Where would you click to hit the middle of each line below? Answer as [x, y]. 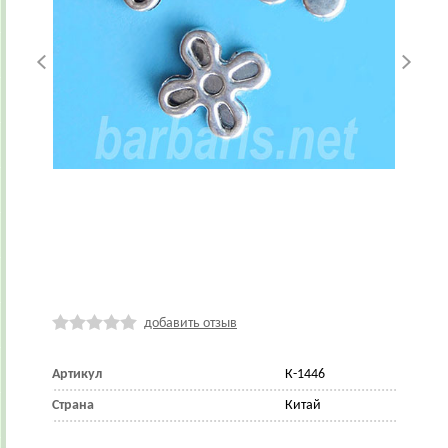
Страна [73, 405]
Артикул [77, 374]
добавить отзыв [190, 323]
